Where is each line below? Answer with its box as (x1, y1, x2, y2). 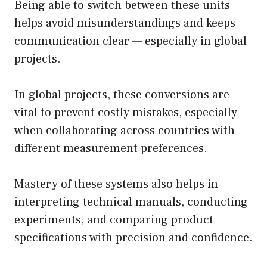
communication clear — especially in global (14, 33, 247, 49)
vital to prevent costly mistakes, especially (14, 104, 237, 120)
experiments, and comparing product (14, 212, 213, 228)
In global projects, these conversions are (14, 86, 229, 103)
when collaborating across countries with (14, 122, 235, 138)
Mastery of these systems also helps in (14, 176, 218, 192)
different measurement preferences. (14, 140, 207, 156)
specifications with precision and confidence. (14, 229, 253, 246)
